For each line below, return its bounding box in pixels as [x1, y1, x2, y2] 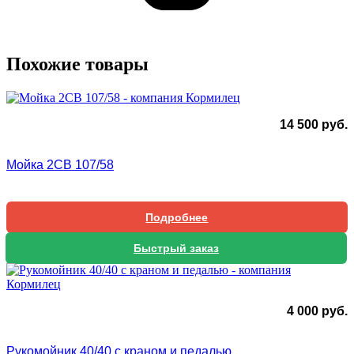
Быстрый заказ [134, 241, 219, 254]
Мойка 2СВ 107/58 [6, 157, 114, 171]
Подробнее [145, 210, 209, 224]
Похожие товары [6, 53, 149, 74]
